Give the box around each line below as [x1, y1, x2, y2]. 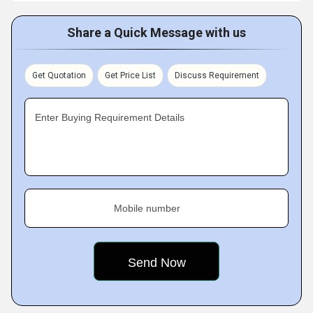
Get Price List [105, 71, 156, 80]
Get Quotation [32, 71, 86, 80]
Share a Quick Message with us [67, 25, 246, 40]
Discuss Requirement [175, 71, 259, 80]
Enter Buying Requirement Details [35, 112, 184, 123]
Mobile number [114, 203, 180, 214]
